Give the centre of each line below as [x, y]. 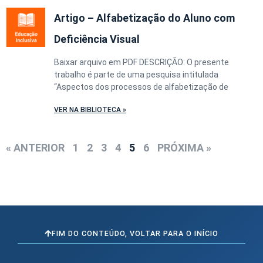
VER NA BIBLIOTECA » [90, 109]
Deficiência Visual [97, 39]
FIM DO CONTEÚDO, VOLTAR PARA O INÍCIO [135, 233]
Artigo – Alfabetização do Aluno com [144, 18]
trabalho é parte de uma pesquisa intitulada [136, 74]
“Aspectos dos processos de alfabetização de [141, 87]
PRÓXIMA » [184, 147]
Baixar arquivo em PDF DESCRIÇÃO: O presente [141, 62]
